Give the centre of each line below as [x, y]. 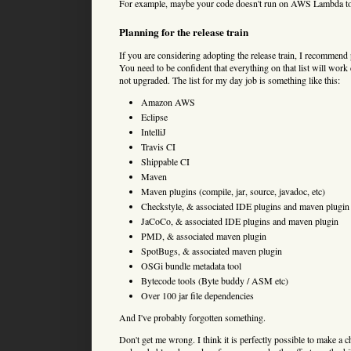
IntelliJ [153, 131]
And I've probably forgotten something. [192, 317]
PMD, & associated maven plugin [203, 235]
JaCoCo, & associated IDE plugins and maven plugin [239, 221]
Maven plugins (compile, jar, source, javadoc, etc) [233, 191]
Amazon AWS [168, 101]
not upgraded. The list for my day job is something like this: [230, 80]
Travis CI [158, 146]
